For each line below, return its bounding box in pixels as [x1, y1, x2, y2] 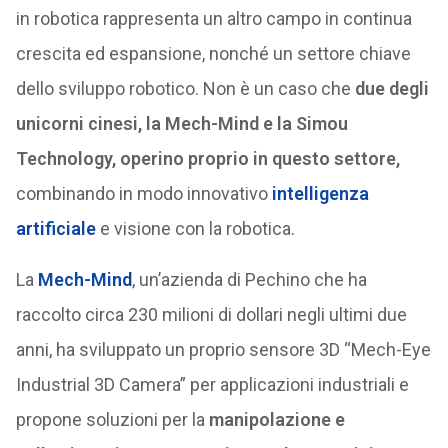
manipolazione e [208, 409, 345, 431]
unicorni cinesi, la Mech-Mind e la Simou [15, 113, 348, 135]
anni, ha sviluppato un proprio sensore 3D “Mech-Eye [15, 339, 431, 361]
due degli [350, 78, 429, 100]
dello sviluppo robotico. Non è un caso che [15, 78, 351, 100]
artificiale [15, 218, 96, 240]
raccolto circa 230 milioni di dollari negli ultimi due [15, 304, 407, 326]
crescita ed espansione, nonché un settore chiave [15, 43, 411, 65]
